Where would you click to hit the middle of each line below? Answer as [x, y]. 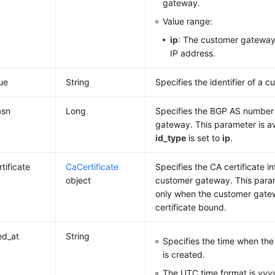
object [79, 180]
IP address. [193, 53]
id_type [171, 138]
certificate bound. [191, 207]
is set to [204, 138]
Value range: [188, 21]
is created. [184, 254]
